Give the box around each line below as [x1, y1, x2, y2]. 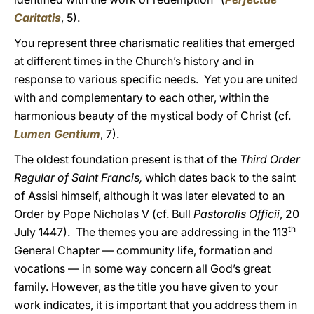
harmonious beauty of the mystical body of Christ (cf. [14, 109, 291, 123]
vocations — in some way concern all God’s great [14, 261, 271, 275]
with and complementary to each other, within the [14, 90, 269, 104]
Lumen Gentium [14, 127, 100, 141]
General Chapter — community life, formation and [14, 243, 273, 257]
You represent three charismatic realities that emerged [14, 36, 295, 50]
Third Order [240, 152, 300, 166]
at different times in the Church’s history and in [14, 54, 254, 68]
